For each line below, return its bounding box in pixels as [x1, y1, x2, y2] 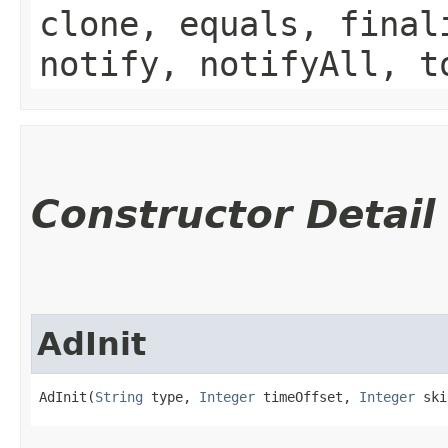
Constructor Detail [31, 191, 435, 237]
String [95, 388, 143, 405]
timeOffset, [255, 388, 359, 405]
